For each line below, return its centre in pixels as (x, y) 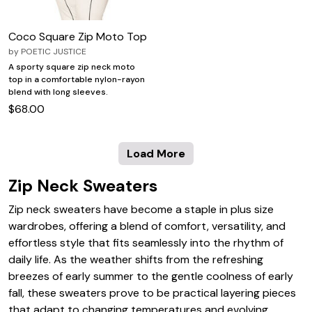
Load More (156, 153)
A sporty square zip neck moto (72, 67)
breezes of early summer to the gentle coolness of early (151, 276)
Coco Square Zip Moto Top (78, 36)
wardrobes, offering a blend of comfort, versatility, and (147, 226)
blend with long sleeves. (58, 92)
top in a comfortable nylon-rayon (77, 79)
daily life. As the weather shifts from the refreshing (136, 259)
